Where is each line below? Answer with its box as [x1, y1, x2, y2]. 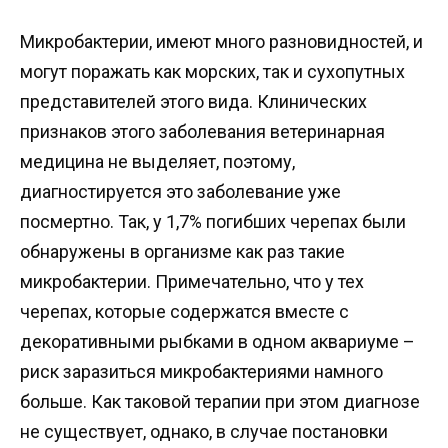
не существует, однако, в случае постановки [20, 420, 388, 442]
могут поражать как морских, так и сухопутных [20, 60, 405, 82]
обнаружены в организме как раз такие [20, 240, 345, 262]
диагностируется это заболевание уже [20, 180, 341, 202]
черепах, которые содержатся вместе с [20, 300, 349, 322]
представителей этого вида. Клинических [20, 90, 367, 112]
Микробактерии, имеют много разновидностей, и [20, 30, 423, 52]
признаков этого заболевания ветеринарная [20, 120, 385, 142]
